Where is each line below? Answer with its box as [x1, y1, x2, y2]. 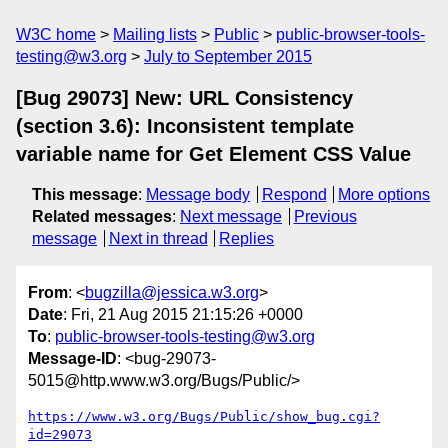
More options [338, 186, 431, 203]
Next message [180, 208, 282, 225]
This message [32, 186, 138, 203]
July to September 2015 [144, 48, 312, 65]
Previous [293, 208, 357, 225]
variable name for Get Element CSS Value [16, 143, 411, 165]
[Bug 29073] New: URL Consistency [16, 87, 353, 109]
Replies [219, 230, 275, 247]
